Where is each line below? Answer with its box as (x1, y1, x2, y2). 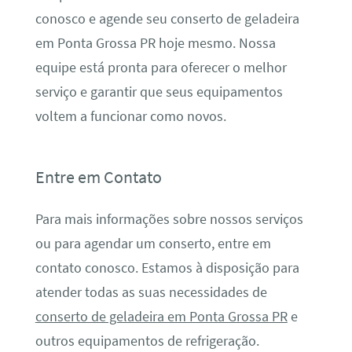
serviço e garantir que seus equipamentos (35, 82, 283, 101)
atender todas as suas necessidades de (35, 284, 267, 302)
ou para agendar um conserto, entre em (35, 235, 271, 253)
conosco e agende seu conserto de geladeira (35, 9, 299, 27)
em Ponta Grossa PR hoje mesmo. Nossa (35, 34, 276, 52)
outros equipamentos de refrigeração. (35, 332, 259, 350)
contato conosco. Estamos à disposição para (35, 259, 299, 277)
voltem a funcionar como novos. (35, 107, 226, 125)
